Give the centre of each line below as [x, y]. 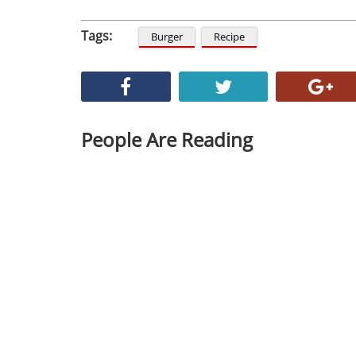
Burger [167, 37]
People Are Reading [167, 139]
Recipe [230, 37]
